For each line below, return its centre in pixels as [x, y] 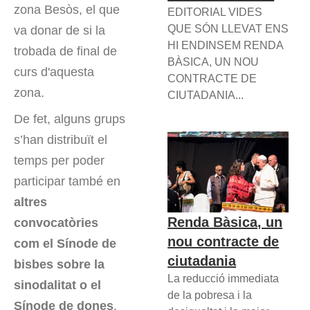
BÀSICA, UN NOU [213, 62]
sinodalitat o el [57, 285]
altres [30, 202]
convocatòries [56, 223]
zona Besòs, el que [67, 10]
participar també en [67, 182]
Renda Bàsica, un [225, 222]
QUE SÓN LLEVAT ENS [228, 28]
